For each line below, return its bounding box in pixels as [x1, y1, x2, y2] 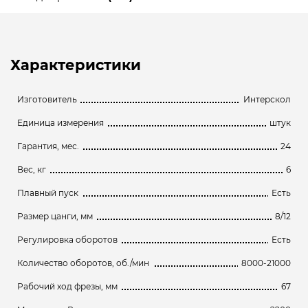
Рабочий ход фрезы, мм [17, 280, 118, 291]
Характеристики [10, 56, 141, 74]
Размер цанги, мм [17, 210, 93, 221]
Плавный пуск [17, 187, 78, 198]
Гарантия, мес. [17, 140, 79, 151]
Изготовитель [17, 93, 77, 104]
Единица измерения [17, 117, 104, 128]
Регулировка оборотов [17, 234, 118, 245]
